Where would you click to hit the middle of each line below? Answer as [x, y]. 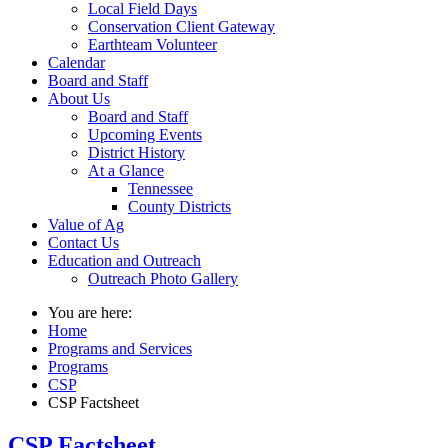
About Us [79, 98]
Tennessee [160, 188]
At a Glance [126, 170]
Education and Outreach [124, 260]
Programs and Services [120, 348]
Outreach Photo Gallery [163, 278]
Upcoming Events [145, 134]
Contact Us [83, 242]
